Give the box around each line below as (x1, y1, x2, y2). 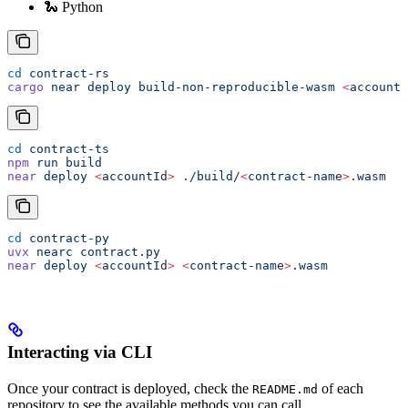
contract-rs (22, 66, 109, 81)
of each (318, 381, 363, 397)
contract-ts (22, 142, 109, 157)
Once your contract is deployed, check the (7, 381, 252, 397)
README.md (252, 382, 318, 397)
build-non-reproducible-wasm (131, 80, 335, 95)
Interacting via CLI (7, 342, 152, 362)
